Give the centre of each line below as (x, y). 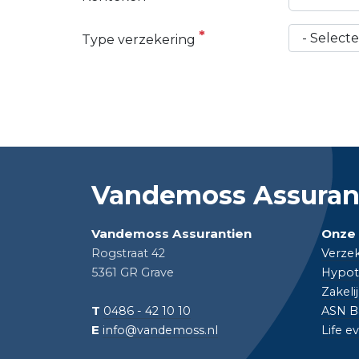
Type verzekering (139, 40)
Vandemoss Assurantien (171, 234)
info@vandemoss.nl (160, 331)
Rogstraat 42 (128, 254)
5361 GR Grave (133, 273)
